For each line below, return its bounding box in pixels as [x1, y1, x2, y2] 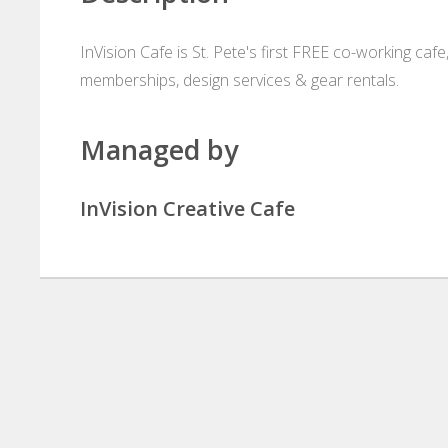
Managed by [80, 131, 238, 169]
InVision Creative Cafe [80, 195, 295, 223]
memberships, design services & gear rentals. [80, 69, 399, 92]
